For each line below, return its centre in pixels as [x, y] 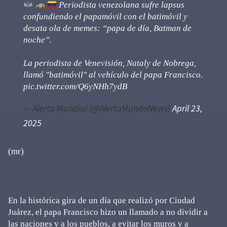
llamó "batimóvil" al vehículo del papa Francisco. [113, 75]
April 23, [187, 108]
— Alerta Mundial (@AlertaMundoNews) [98, 108]
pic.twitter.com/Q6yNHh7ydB [75, 86]
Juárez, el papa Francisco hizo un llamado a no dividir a [108, 212]
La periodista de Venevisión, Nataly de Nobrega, [110, 63]
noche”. [37, 40]
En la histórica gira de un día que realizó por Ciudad [102, 200]
